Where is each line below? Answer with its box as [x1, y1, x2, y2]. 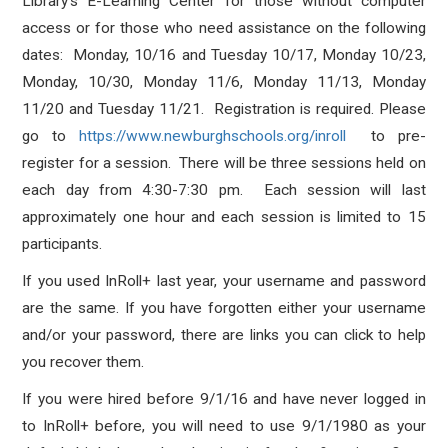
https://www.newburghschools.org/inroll [78, 127, 346, 145]
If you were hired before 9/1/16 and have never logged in [22, 390, 426, 408]
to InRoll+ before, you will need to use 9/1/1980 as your [22, 417, 426, 435]
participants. [22, 235, 103, 253]
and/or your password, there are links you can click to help [22, 326, 426, 344]
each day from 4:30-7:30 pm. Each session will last [22, 181, 426, 199]
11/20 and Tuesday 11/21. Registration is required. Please [22, 100, 426, 118]
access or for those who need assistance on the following [22, 19, 426, 37]
